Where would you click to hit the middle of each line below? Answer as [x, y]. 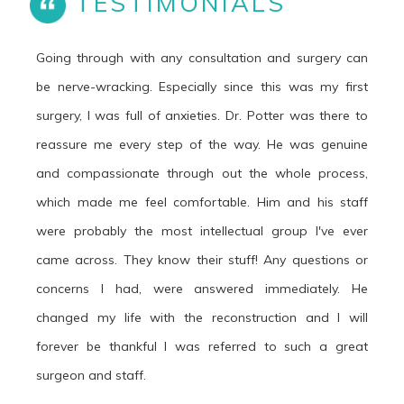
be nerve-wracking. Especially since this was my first [202, 87]
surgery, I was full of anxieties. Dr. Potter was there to [202, 116]
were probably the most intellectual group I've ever [202, 231]
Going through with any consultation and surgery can [202, 58]
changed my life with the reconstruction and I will [202, 318]
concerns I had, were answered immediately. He [202, 289]
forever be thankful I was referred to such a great [202, 347]
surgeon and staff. [91, 376]
